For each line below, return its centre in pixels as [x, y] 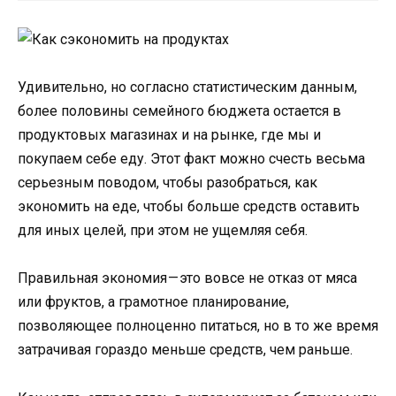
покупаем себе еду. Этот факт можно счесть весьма [191, 159]
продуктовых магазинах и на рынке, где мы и [169, 135]
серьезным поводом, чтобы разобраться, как [168, 183]
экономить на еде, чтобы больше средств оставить [189, 207]
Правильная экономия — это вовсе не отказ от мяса [187, 278]
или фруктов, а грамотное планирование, [153, 302]
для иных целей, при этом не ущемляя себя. [163, 231]
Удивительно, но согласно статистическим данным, [187, 88]
